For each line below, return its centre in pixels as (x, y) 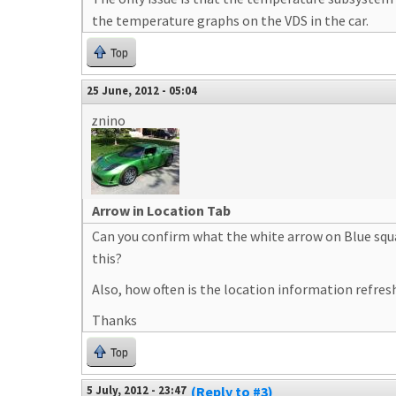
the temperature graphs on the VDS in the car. (230, 20)
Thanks (114, 320)
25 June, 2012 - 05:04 (142, 90)
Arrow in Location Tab (161, 210)
